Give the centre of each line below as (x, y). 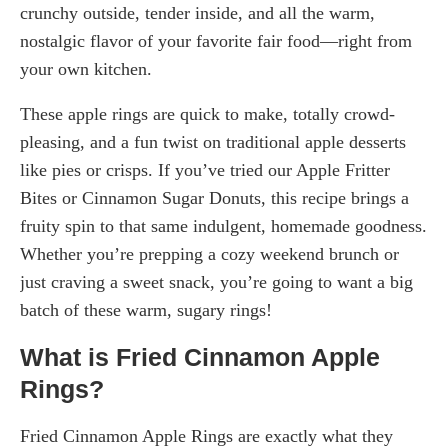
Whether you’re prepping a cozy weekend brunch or (209, 254)
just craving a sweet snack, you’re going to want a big (216, 282)
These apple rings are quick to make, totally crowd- (207, 114)
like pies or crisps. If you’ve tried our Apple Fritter (205, 170)
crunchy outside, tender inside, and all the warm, (197, 13)
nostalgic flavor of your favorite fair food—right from (216, 41)
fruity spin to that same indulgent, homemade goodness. (223, 226)
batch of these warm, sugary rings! (146, 310)
